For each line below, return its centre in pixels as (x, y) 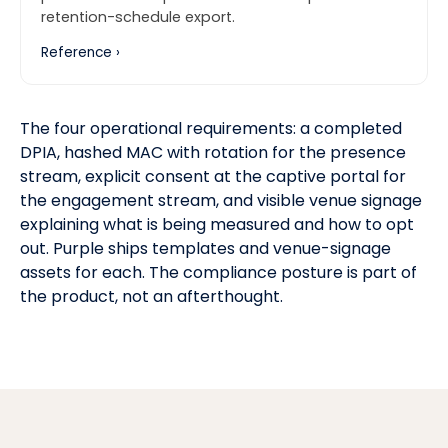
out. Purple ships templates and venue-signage (205, 248)
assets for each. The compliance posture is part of (218, 272)
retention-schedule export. (138, 16)
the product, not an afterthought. (151, 296)
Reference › (80, 52)
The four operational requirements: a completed (211, 128)
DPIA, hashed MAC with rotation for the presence (213, 152)
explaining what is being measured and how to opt (217, 224)
